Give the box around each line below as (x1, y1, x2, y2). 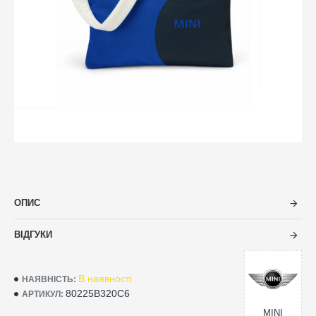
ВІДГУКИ (14, 229, 52, 240)
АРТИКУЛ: (22, 288, 63, 299)
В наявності (78, 273, 132, 284)
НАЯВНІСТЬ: (22, 274, 76, 284)
